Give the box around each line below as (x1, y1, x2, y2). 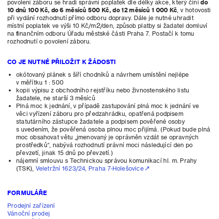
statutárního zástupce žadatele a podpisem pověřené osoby (16, 118, 185, 125)
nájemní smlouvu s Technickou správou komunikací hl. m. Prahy (16, 157, 197, 164)
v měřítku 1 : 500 (16, 79, 64, 86)
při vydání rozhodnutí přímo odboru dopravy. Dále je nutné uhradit (7, 14, 194, 21)
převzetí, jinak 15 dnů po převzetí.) (16, 149, 113, 156)
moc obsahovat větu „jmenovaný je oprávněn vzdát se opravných (16, 133, 199, 140)
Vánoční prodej (7, 210, 50, 217)
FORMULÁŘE (7, 189, 47, 196)
